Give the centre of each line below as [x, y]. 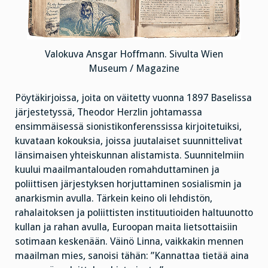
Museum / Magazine [134, 69]
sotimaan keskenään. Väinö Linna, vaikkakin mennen [129, 242]
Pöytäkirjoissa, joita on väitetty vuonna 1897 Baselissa [133, 98]
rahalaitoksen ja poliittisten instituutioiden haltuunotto [134, 213]
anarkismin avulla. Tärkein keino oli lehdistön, [114, 199]
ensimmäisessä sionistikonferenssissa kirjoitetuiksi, [128, 127]
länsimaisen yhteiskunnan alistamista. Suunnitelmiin [130, 156]
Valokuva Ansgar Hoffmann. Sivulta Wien [134, 54]
